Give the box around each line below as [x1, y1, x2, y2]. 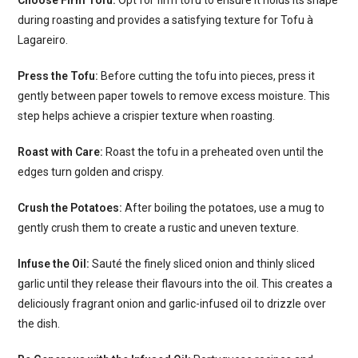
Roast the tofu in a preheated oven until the [103, 145, 324, 158]
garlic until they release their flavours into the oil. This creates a [18, 276, 333, 290]
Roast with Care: [18, 145, 104, 158]
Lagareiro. [18, 33, 69, 46]
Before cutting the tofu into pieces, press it [98, 69, 316, 82]
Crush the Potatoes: [18, 201, 123, 214]
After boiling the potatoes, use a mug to [122, 201, 325, 214]
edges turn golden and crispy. [18, 165, 167, 178]
